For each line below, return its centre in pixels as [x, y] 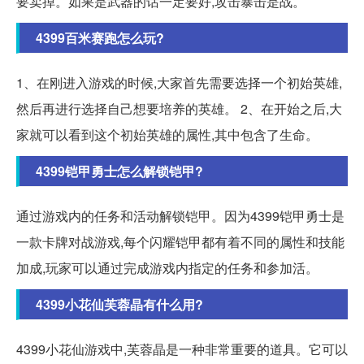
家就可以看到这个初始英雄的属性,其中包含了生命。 [167, 134]
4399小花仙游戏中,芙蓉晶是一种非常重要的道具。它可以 [182, 349]
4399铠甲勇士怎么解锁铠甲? [119, 171]
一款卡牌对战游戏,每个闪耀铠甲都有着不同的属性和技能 [180, 241]
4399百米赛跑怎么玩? [100, 37]
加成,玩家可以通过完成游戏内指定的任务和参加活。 [167, 267]
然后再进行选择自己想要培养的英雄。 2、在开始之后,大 [179, 108]
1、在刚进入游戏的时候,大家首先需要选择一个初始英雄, [179, 82]
